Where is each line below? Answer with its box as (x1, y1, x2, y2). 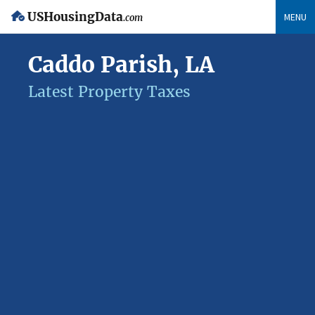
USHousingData (27, 10, 123, 25)
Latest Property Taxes (28, 82, 191, 101)
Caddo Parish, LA (28, 51, 214, 79)
